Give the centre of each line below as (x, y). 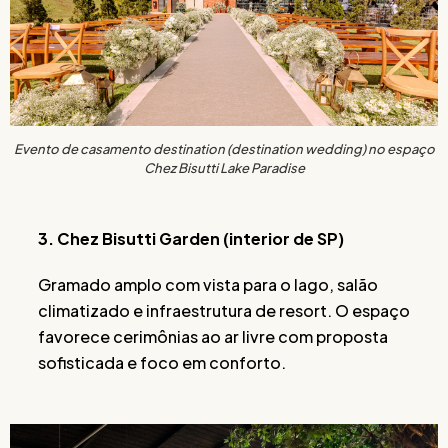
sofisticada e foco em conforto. (162, 362)
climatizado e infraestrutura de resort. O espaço (224, 310)
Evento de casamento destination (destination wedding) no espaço (224, 148)
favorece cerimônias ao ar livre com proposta (213, 336)
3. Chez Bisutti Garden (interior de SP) (191, 238)
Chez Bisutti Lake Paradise (224, 167)
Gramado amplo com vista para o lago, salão (208, 284)
